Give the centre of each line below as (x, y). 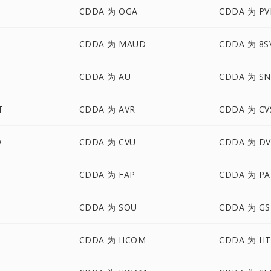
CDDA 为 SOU (108, 207)
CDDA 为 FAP (107, 175)
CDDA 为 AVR (107, 109)
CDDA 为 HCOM (113, 240)
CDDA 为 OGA (108, 11)
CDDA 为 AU (105, 77)
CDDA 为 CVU (107, 142)
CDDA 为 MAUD (113, 44)
